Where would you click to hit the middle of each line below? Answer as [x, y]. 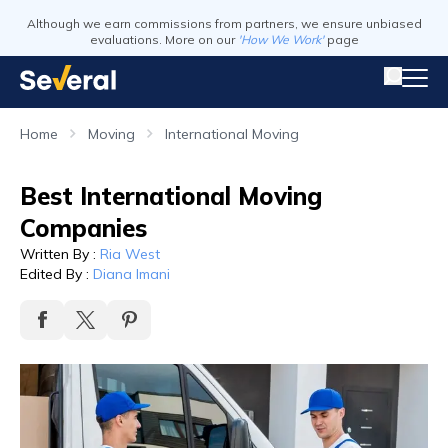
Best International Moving [171, 196]
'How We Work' [280, 39]
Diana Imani [131, 274]
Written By [54, 254]
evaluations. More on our [162, 39]
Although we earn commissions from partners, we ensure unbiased [224, 23]
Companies [83, 228]
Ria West [130, 254]
